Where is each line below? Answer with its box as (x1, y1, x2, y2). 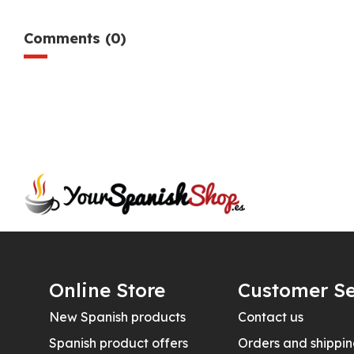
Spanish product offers (48, 334, 188, 351)
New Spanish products (48, 308, 186, 325)
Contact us (238, 308, 304, 325)
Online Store (48, 277, 165, 302)
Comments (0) (24, 28, 126, 47)
